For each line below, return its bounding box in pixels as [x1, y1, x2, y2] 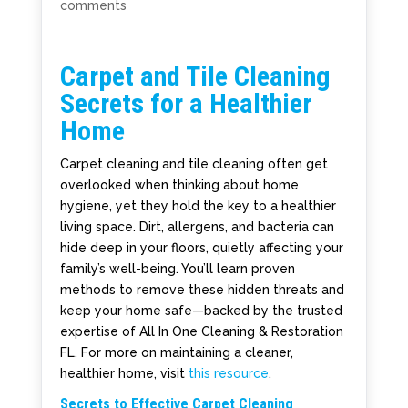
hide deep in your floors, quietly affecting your [59, 240, 343, 255]
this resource [188, 366, 269, 381]
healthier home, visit [59, 366, 189, 381]
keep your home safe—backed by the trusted [59, 303, 342, 318]
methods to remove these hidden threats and [59, 282, 344, 297]
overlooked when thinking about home [59, 178, 299, 192]
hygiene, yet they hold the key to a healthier [59, 199, 336, 213]
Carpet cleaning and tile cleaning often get [59, 157, 328, 171]
